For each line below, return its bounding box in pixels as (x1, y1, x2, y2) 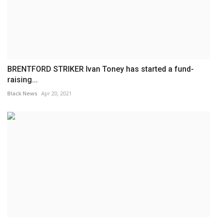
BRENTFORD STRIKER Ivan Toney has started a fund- (7, 64, 194, 74)
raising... (7, 75, 38, 84)
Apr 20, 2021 (41, 89, 72, 97)
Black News (7, 89, 37, 97)
